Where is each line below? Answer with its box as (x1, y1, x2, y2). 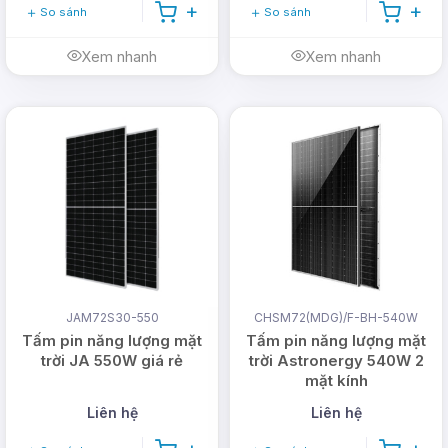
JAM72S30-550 (65, 310, 159, 326)
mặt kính (304, 371, 368, 391)
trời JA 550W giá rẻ (41, 351, 183, 371)
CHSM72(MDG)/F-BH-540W (254, 310, 418, 326)
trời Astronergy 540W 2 (248, 351, 424, 371)
